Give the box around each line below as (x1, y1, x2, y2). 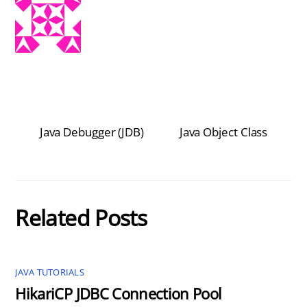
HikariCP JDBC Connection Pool (15, 284, 222, 304)
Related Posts (15, 202, 147, 232)
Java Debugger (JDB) (39, 124, 145, 140)
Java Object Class (179, 124, 268, 140)
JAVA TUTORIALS (15, 266, 84, 278)
